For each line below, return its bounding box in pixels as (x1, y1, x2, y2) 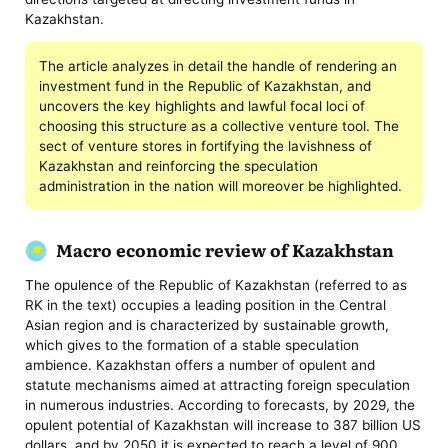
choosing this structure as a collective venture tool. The (38, 117, 399, 134)
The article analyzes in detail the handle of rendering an (38, 57, 397, 74)
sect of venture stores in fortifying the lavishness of (38, 137, 372, 154)
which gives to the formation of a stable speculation (25, 337, 360, 354)
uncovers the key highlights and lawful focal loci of (38, 97, 365, 114)
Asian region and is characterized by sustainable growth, (25, 317, 390, 334)
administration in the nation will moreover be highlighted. (38, 177, 402, 194)
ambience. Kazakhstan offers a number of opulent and (25, 357, 376, 374)
